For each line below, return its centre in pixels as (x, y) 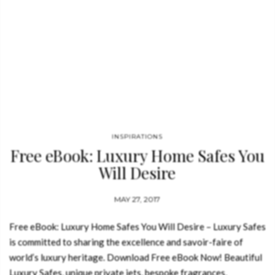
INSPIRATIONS (137, 137)
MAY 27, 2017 (137, 199)
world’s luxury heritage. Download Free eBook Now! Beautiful (136, 257)
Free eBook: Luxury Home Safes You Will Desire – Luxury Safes (137, 227)
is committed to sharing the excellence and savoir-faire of (126, 242)
